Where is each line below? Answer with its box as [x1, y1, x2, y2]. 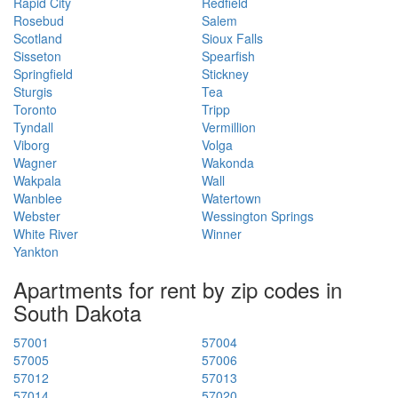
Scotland [13, 28, 62, 47]
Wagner [13, 153, 57, 171]
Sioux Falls [201, 28, 263, 47]
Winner [201, 224, 242, 243]
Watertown [201, 188, 261, 207]
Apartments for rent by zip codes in [13, 273, 342, 305]
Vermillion [201, 117, 256, 136]
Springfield [13, 64, 73, 83]
